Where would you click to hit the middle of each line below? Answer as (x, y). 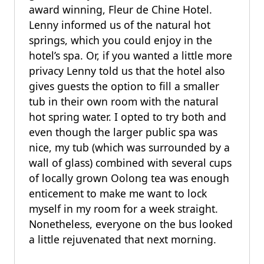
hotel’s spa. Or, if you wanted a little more (131, 55)
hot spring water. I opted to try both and (128, 117)
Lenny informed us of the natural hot (120, 25)
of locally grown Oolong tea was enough (129, 178)
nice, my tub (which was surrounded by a (129, 147)
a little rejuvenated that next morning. (123, 239)
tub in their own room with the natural (124, 101)
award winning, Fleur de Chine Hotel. (121, 9)
